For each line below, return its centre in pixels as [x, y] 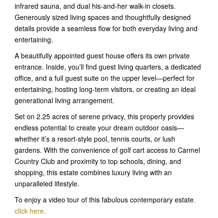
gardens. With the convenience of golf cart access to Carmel [107, 150]
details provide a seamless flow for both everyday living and [106, 28]
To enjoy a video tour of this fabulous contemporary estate [104, 199]
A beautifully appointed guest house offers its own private [102, 55]
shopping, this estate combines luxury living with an [93, 172]
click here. [30, 210]
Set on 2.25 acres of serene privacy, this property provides [104, 116]
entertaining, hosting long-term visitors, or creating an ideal [105, 89]
